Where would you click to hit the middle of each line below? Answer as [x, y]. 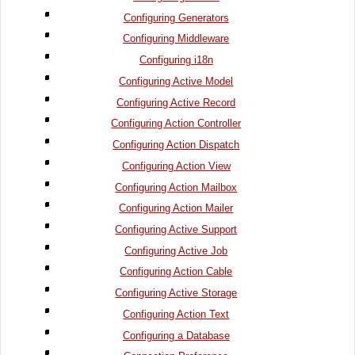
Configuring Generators [176, 17]
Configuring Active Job [176, 250]
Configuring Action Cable [176, 272]
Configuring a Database [176, 335]
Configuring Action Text [176, 314]
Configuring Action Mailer [176, 208]
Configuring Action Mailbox [176, 187]
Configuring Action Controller [176, 124]
